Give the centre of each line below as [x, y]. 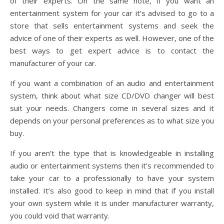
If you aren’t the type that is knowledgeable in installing [112, 153]
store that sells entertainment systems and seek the [112, 25]
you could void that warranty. [60, 215]
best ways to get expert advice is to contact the [112, 50]
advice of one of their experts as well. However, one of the [112, 38]
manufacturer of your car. [53, 63]
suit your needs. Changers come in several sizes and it [112, 108]
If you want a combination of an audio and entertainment [112, 83]
